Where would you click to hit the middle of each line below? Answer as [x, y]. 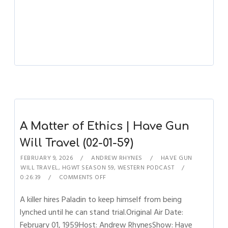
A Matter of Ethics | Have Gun [105, 126]
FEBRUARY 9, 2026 [47, 158]
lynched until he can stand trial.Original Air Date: [102, 212]
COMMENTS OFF [82, 177]
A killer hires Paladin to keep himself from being [101, 199]
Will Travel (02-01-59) [77, 143]
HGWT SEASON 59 [88, 168]
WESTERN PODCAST [146, 168]
